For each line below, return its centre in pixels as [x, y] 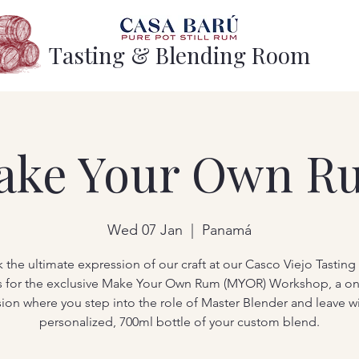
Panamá [227, 230]
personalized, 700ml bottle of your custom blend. [179, 322]
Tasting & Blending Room [179, 55]
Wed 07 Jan [145, 230]
